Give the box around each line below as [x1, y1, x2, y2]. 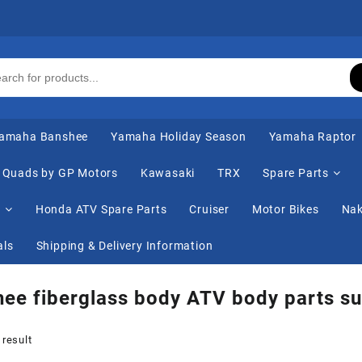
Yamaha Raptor [268, 130, 357, 144]
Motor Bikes [251, 203, 319, 217]
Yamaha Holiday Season [111, 130, 246, 144]
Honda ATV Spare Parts [35, 203, 167, 217]
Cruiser [189, 203, 230, 217]
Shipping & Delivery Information [36, 239, 213, 253]
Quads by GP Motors [2, 166, 119, 180]
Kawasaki [140, 166, 196, 180]
